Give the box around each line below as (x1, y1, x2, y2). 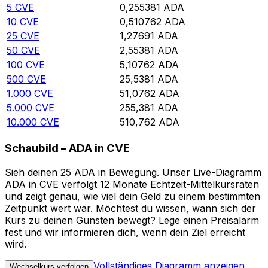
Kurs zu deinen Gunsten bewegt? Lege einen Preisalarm (5, 214, 259, 226)
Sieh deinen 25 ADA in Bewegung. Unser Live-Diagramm (5, 166, 261, 178)
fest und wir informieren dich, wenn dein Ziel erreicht (5, 226, 245, 238)
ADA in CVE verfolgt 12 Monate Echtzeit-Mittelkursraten (5, 178, 259, 190)
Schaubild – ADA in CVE (5, 141, 130, 156)
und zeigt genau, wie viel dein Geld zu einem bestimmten (5, 190, 260, 202)
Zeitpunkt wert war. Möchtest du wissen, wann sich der (5, 202, 256, 214)
